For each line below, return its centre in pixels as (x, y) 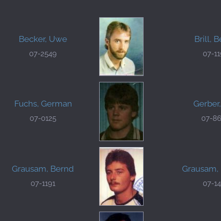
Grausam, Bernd (43, 168)
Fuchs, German (43, 104)
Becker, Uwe (43, 39)
